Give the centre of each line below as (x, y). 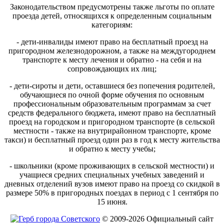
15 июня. (112, 202)
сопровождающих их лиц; (112, 69)
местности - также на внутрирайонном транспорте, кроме (112, 131)
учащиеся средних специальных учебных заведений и (112, 175)
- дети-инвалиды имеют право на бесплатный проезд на (112, 42)
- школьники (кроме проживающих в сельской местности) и (112, 166)
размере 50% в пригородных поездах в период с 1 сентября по (112, 193)
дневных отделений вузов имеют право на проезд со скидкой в (112, 184)
